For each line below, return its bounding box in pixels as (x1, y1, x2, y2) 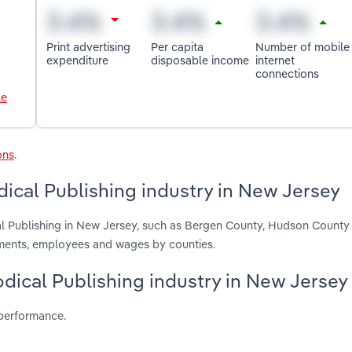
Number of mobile (255, 38, 350, 54)
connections (255, 65, 319, 81)
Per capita (151, 38, 204, 54)
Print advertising (46, 38, 131, 54)
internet (255, 52, 295, 68)
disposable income (151, 52, 250, 68)
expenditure (46, 52, 109, 68)
